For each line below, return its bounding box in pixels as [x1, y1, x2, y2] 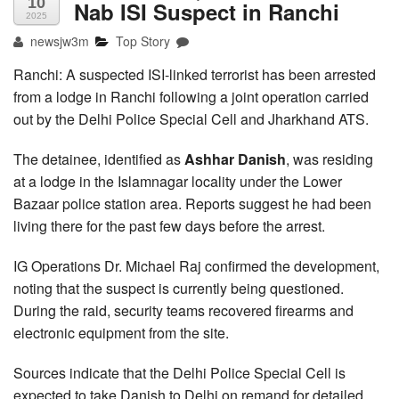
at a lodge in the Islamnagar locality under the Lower [13, 170, 342, 191]
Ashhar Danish [184, 148, 286, 169]
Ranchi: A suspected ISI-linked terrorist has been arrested [13, 63, 376, 85]
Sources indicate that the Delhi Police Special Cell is [13, 362, 346, 383]
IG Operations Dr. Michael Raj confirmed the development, [13, 255, 379, 276]
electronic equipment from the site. [13, 322, 229, 343]
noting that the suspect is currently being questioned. [13, 277, 344, 298]
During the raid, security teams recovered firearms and [13, 299, 354, 321]
